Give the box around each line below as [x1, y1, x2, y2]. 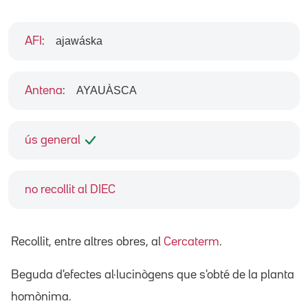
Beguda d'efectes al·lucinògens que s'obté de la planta [11, 269, 294, 280]
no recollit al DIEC [25, 184, 115, 195]
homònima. [11, 291, 71, 302]
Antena [25, 85, 63, 96]
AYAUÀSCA [76, 84, 137, 96]
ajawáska [56, 34, 102, 47]
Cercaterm [164, 236, 219, 247]
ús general [25, 134, 80, 146]
